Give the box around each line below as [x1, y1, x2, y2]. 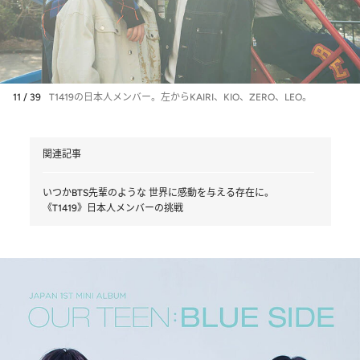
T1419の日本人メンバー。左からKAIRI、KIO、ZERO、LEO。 [49, 91, 312, 103]
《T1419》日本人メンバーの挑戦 [42, 202, 183, 214]
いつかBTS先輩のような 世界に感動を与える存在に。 [42, 186, 274, 198]
